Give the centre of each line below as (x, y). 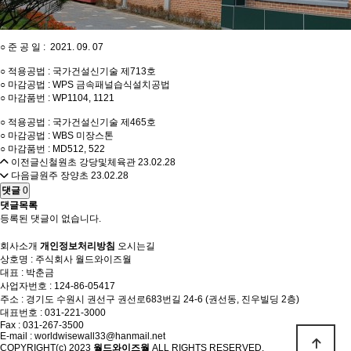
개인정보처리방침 (78, 246)
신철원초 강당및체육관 (87, 162)
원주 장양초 (64, 175)
